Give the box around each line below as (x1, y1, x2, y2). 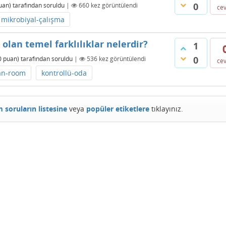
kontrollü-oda (41, 68, 87, 78)
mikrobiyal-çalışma (1, 15, 65, 24)
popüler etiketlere (86, 104, 149, 114)
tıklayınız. (149, 104, 183, 114)
